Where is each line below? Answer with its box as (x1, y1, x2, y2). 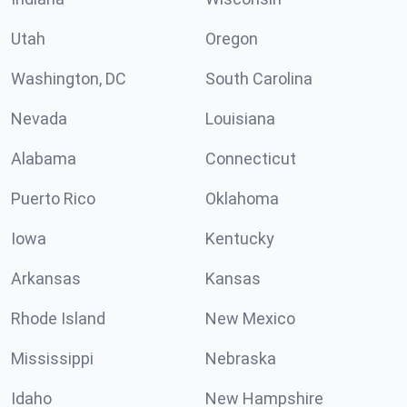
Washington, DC (11, 69, 126, 88)
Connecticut (205, 149, 296, 168)
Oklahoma (205, 189, 279, 208)
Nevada (11, 109, 67, 128)
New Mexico (205, 309, 295, 328)
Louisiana (205, 109, 275, 128)
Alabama (11, 149, 76, 168)
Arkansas (11, 269, 81, 288)
